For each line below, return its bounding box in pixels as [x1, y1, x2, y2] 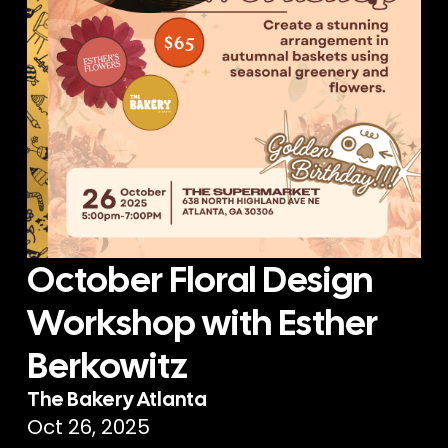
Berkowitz [27, 341, 189, 389]
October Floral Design [27, 255, 374, 303]
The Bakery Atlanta [27, 385, 208, 412]
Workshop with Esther [27, 298, 379, 346]
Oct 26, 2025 [27, 412, 151, 441]
